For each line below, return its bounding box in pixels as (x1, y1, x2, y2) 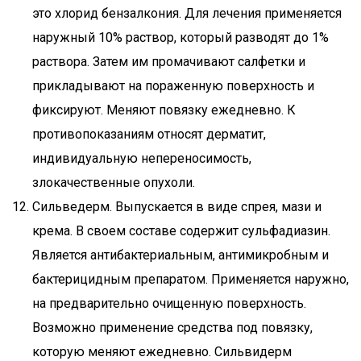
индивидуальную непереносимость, (32, 151, 251, 166)
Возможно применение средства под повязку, (32, 320, 313, 335)
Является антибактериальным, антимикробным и (32, 247, 329, 263)
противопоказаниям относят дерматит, (32, 127, 266, 142)
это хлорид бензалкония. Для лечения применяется (32, 6, 342, 21)
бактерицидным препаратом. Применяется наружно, (32, 272, 349, 287)
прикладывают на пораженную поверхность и (32, 78, 314, 93)
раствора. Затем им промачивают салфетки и (32, 54, 305, 69)
